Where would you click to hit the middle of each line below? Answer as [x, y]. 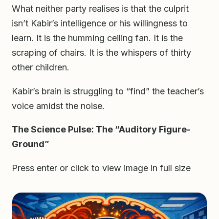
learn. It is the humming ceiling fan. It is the [97, 38]
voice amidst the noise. [58, 106]
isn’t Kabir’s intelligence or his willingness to [100, 23]
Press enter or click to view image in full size [101, 168]
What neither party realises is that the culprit [100, 8]
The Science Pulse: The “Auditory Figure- [101, 130]
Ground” [31, 144]
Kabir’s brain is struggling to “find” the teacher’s [108, 91]
